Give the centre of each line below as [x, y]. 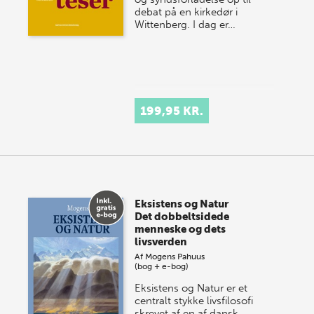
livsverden [161, 242]
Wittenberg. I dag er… [185, 25]
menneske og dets [180, 229]
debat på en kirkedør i [186, 12]
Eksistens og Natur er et [191, 288]
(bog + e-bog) [162, 266]
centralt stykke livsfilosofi [194, 301]
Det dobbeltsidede [182, 217]
